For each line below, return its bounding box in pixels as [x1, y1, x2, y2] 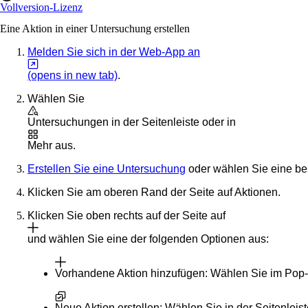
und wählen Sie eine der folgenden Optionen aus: [27, 232, 269, 245]
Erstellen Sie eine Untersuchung [27, 162, 186, 175]
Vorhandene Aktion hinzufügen [55, 267, 205, 279]
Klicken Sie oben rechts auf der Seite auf [27, 209, 225, 221]
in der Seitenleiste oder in [109, 115, 236, 128]
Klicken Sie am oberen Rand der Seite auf [27, 186, 234, 198]
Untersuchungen [27, 115, 109, 128]
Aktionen [234, 186, 278, 198]
